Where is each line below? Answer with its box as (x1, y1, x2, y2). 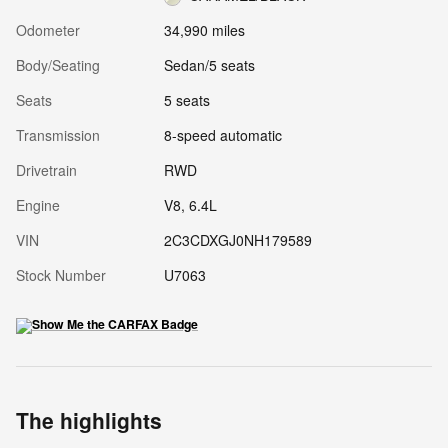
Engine (16, 194, 60, 215)
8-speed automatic (163, 124, 282, 145)
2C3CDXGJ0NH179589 (163, 229, 312, 250)
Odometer (16, 19, 80, 40)
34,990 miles (163, 19, 245, 40)
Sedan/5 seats (163, 54, 255, 75)
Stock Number (16, 264, 106, 285)
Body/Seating (16, 54, 100, 75)
